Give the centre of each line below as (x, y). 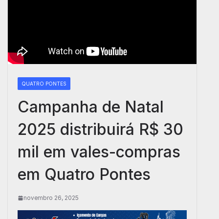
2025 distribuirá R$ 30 (100, 129)
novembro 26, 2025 (51, 198)
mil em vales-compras (99, 152)
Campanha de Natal (91, 107)
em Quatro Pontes (84, 174)
